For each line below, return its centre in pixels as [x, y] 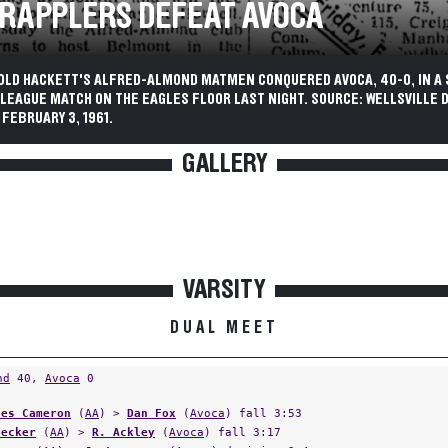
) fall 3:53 [263, 413]
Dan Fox [151, 413]
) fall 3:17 [242, 432]
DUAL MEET [224, 328]
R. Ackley [123, 432]
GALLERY [224, 164]
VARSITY [224, 290]
